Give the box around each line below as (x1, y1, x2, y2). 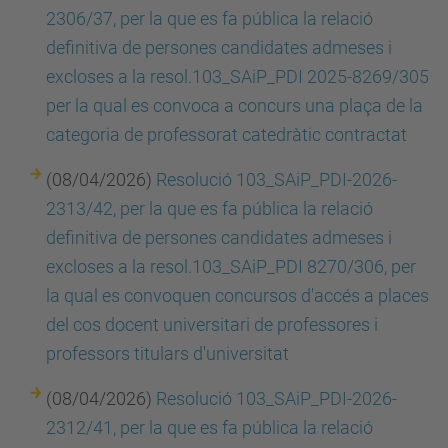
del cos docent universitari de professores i (46, 314, 378, 335)
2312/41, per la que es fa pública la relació (46, 417, 373, 438)
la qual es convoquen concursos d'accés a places (46, 285, 429, 306)
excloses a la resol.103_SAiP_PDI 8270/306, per (46, 256, 416, 277)
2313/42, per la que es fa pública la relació (46, 198, 373, 219)
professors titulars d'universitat (46, 343, 289, 364)
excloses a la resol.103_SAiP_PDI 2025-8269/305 (46, 66, 429, 87)
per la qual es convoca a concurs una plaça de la (46, 95, 423, 116)
